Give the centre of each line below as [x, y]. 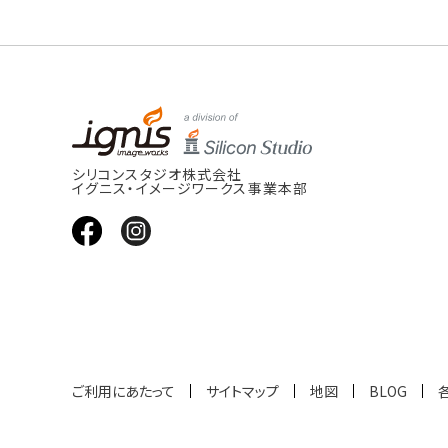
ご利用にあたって [123, 390]
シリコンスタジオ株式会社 [157, 173]
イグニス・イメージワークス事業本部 [190, 187]
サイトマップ [242, 390]
